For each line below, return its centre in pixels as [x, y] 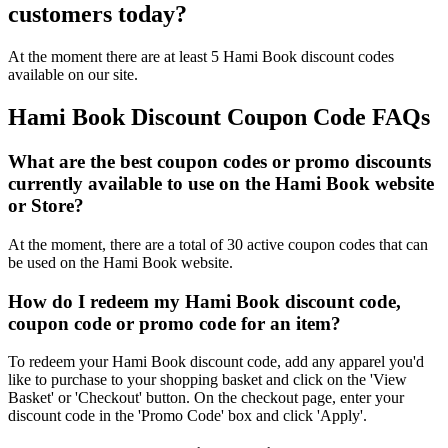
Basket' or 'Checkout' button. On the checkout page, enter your [206, 398]
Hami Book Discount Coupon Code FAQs [219, 117]
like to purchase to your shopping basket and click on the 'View [207, 380]
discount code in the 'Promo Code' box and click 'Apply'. [187, 416]
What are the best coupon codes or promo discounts [219, 162]
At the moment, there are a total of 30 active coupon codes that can [218, 244]
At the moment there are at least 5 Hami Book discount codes [201, 57]
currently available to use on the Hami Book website [221, 184]
